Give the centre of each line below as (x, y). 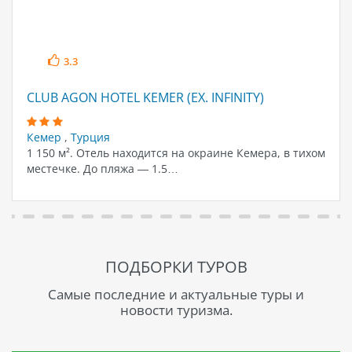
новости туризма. (176, 310)
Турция (90, 137)
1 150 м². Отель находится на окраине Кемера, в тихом (176, 152)
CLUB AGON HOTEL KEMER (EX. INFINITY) (145, 98)
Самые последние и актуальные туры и (176, 294)
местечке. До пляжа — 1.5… (102, 168)
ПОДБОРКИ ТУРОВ (176, 266)
